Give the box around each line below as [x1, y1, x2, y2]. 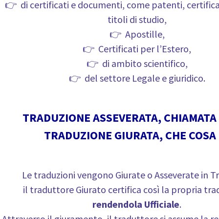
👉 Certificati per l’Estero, [83, 43, 191, 55]
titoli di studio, [107, 13, 167, 25]
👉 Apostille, [109, 28, 165, 40]
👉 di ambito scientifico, [86, 57, 188, 69]
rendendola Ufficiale [92, 198, 179, 210]
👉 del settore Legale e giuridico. [68, 72, 205, 84]
